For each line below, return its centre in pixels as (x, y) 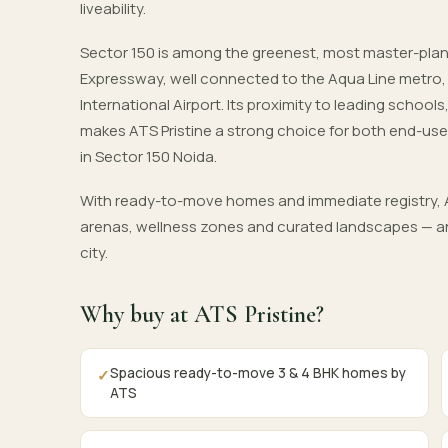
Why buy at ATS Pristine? (202, 314)
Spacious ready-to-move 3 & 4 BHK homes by (258, 373)
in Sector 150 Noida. (148, 156)
